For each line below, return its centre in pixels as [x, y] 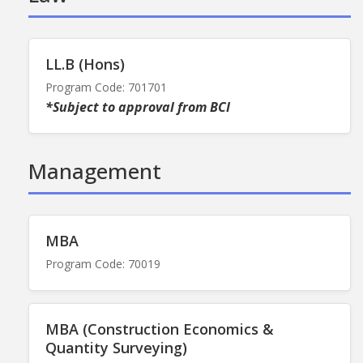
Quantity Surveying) [116, 347]
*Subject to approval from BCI [138, 107]
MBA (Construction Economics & [160, 329]
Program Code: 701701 [106, 87]
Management [95, 171]
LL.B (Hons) [85, 64]
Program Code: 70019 [103, 263]
